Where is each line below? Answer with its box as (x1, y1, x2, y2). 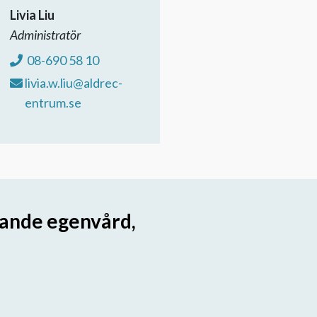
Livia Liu (10, 6, 54, 23)
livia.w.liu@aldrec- (25, 74, 122, 91)
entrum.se (25, 94, 81, 110)
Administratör (10, 26, 81, 42)
